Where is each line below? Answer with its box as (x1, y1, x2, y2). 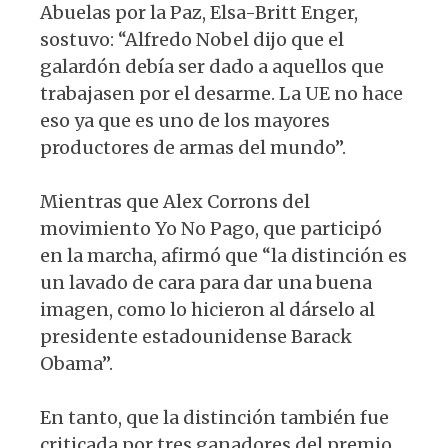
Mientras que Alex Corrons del (40, 189, 310, 213)
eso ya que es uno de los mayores (40, 108, 330, 132)
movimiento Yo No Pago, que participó (40, 216, 382, 240)
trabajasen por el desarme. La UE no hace (40, 81, 403, 105)
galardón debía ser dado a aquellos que (40, 54, 384, 78)
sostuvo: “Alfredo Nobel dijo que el (40, 27, 344, 51)
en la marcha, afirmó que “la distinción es (40, 243, 407, 267)
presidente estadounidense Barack (40, 324, 352, 348)
